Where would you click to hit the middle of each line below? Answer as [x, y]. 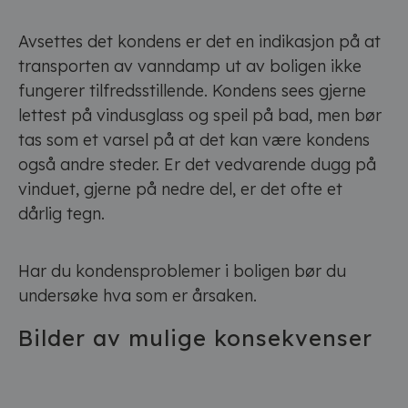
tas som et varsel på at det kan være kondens [194, 140]
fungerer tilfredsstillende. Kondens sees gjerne [192, 91]
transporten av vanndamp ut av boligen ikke [190, 66]
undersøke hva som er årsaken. [138, 296]
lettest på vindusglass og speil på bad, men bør [200, 115]
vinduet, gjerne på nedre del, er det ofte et [180, 189]
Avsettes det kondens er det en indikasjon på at [199, 41]
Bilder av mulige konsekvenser [195, 338]
